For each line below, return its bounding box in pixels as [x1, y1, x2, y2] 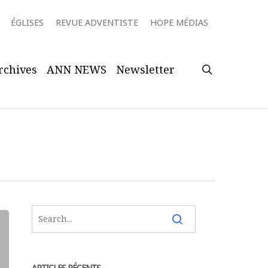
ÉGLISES [11, 17, 44, 28]
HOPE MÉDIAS [150, 17, 208, 28]
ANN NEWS [47, 62, 106, 77]
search [212, 61, 247, 76]
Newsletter [116, 62, 175, 77]
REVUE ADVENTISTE [56, 17, 138, 28]
